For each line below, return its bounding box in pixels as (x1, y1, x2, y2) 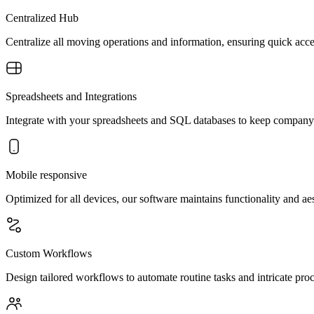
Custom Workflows (6, 247, 92, 259)
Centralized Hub (6, 11, 78, 24)
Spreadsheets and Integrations (6, 90, 137, 102)
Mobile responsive (6, 168, 87, 181)
